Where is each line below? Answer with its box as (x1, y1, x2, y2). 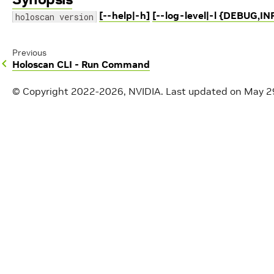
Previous (12, 47, 46, 58)
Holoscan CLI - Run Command (12, 58, 150, 70)
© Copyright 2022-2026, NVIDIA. (12, 85, 163, 98)
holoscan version (15, 11, 94, 23)
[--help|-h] (99, 9, 150, 21)
